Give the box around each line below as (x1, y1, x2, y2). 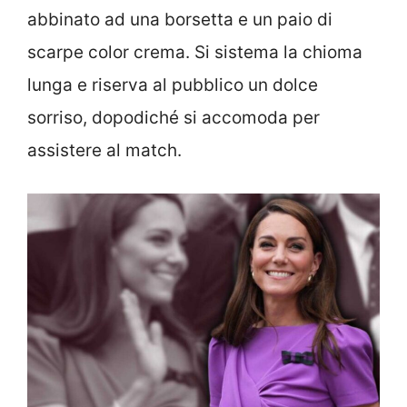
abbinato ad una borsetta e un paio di (27, 9, 333, 30)
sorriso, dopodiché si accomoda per (27, 107, 320, 128)
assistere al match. (27, 140, 182, 161)
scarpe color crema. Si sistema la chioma (27, 42, 362, 63)
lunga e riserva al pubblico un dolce (27, 74, 318, 95)
